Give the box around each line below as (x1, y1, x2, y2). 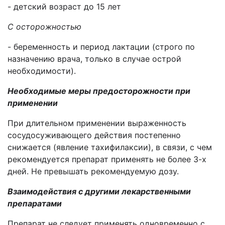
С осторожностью (8, 22, 81, 32)
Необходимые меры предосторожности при (8, 86, 190, 96)
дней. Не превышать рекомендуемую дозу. (8, 166, 179, 176)
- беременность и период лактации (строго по (8, 42, 195, 52)
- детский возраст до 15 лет (8, 2, 121, 12)
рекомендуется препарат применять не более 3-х (8, 154, 206, 164)
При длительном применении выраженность (8, 118, 186, 128)
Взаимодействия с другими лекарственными (8, 186, 191, 196)
